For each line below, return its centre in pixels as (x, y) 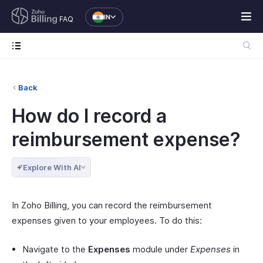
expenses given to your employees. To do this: (107, 220)
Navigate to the (55, 249)
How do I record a (89, 116)
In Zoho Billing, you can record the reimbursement (112, 205)
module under (160, 249)
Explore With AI (52, 167)
